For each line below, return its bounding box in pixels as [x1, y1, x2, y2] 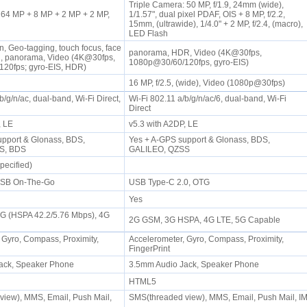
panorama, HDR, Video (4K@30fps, [128, 48, 262, 58]
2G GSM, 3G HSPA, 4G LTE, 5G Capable [128, 215, 284, 225]
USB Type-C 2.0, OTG [128, 177, 214, 187]
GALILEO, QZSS [128, 145, 194, 154]
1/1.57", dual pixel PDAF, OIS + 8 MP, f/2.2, [128, 10, 285, 19]
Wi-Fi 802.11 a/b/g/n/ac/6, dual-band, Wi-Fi [128, 94, 286, 103]
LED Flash [128, 29, 172, 38]
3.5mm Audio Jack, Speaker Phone [128, 260, 263, 269]
